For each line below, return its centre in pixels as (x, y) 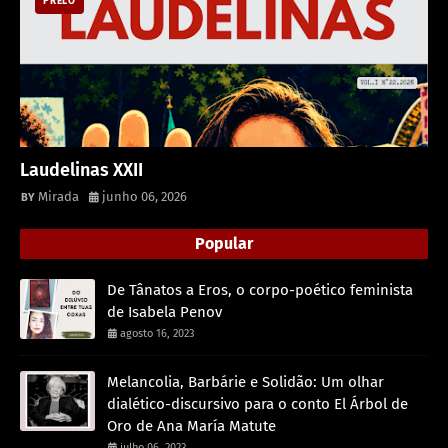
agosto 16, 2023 (157, 333)
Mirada (58, 196)
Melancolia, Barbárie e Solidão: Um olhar (245, 381)
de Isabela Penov (164, 311)
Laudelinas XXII (81, 169)
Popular (224, 243)
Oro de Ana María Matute (191, 425)
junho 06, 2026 (144, 196)
